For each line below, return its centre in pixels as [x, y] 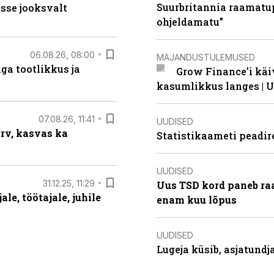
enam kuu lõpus [197, 200]
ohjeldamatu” [190, 22]
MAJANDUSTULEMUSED [206, 57]
